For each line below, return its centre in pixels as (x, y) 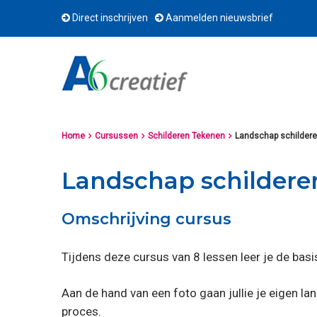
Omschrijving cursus (146, 219)
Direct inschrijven (109, 18)
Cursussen (116, 136)
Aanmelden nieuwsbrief (218, 18)
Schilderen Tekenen (186, 136)
